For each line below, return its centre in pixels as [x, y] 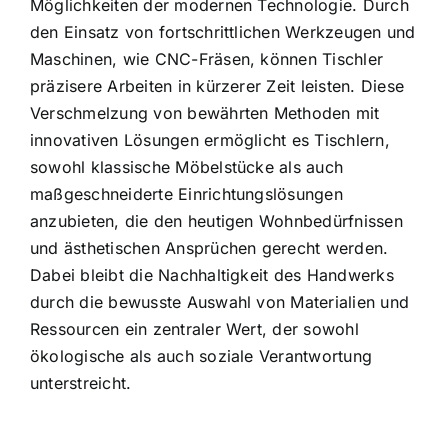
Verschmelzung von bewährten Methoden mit [205, 112]
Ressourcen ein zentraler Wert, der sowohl [194, 328]
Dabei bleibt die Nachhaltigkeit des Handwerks [212, 274]
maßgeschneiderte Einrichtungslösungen [186, 193]
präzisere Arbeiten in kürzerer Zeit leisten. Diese [217, 85]
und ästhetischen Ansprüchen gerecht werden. [209, 247]
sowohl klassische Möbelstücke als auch [187, 166]
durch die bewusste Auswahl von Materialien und [220, 301]
